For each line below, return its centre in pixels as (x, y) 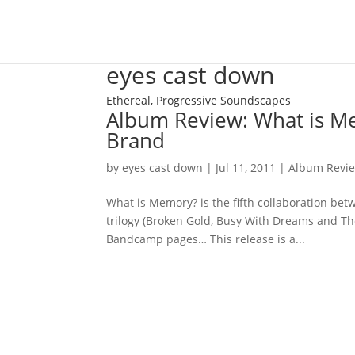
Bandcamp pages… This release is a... (206, 239)
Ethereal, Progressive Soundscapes (199, 100)
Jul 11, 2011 (246, 168)
